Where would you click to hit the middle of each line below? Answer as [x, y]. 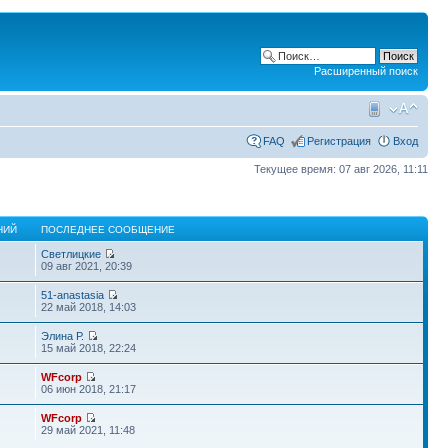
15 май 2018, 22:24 [89, 348]
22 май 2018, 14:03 [89, 307]
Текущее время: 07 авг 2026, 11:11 [341, 168]
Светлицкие [71, 254]
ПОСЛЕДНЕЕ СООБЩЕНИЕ [108, 229]
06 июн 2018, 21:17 [89, 389]
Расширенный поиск [366, 71]
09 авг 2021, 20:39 [87, 266]
